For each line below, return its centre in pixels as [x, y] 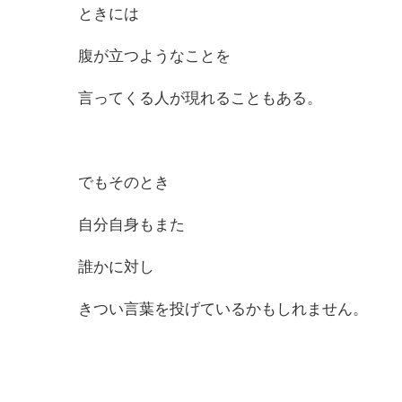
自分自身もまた [131, 225]
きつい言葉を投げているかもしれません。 [223, 310]
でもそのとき [124, 183]
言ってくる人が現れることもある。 [200, 99]
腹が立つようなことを [154, 57]
